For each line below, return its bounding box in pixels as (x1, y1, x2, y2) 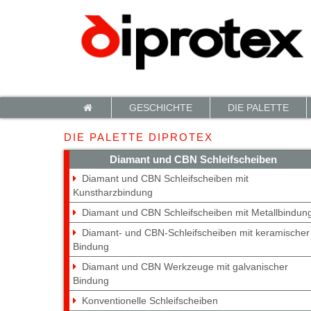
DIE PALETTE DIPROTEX (64, 131, 213, 143)
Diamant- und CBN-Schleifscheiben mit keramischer (82, 226, 310, 238)
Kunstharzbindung (73, 186, 153, 198)
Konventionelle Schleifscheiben (82, 294, 218, 306)
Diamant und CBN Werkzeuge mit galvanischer (82, 260, 288, 272)
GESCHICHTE (129, 101, 192, 113)
